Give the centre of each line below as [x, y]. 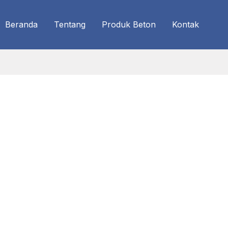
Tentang [70, 25]
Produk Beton [129, 25]
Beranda [21, 25]
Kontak [186, 25]
